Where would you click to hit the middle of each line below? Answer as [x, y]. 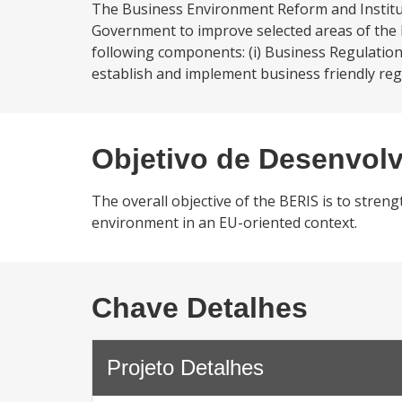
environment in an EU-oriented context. [224, 223]
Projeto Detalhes [185, 367]
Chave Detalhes [200, 308]
